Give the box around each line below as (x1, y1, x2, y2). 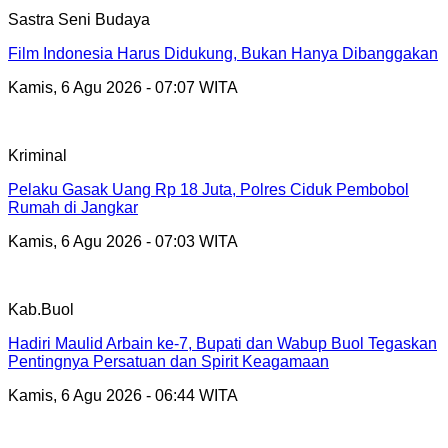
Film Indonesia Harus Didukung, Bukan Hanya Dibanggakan (8, 44, 438, 62)
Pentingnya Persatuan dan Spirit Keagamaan (8, 352, 329, 370)
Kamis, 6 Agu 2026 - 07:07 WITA (8, 78, 238, 96)
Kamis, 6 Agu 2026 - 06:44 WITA (8, 386, 238, 404)
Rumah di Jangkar (8, 198, 138, 216)
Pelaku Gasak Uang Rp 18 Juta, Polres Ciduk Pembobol (8, 180, 409, 198)
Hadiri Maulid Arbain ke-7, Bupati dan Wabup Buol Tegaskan (8, 334, 437, 352)
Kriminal (8, 146, 67, 164)
